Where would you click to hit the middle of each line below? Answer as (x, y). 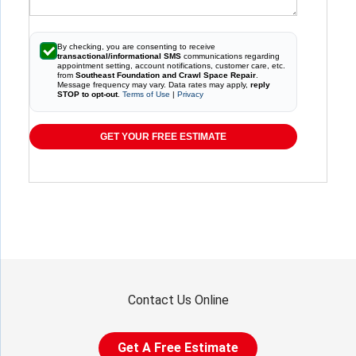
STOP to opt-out (87, 95)
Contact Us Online (178, 300)
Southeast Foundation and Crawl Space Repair (166, 75)
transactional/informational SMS (119, 56)
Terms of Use (146, 95)
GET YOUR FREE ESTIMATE (163, 137)
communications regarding (230, 56)
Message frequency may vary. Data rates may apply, (154, 85)
